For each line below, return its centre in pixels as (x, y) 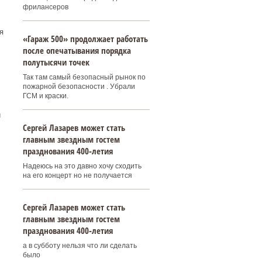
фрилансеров (45, 7)
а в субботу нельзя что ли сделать (80, 246)
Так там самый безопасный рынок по (84, 77)
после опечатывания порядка (77, 50)
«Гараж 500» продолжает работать (85, 39)
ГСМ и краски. (45, 96)
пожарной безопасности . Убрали (79, 87)
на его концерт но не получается (77, 175)
